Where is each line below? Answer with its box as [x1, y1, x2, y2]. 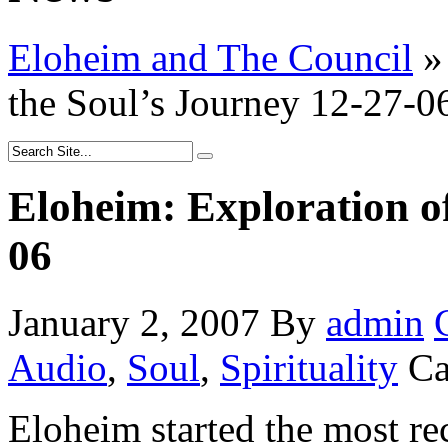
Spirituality [220, 345, 398, 389]
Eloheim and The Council [8, 35, 413, 79]
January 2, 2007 [8, 300, 260, 344]
